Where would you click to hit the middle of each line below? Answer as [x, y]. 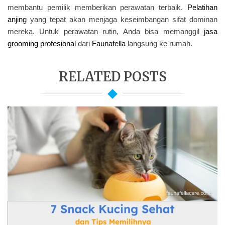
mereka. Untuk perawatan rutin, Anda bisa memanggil [106, 32]
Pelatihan [202, 8]
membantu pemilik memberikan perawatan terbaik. [97, 8]
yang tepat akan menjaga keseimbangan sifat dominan [122, 20]
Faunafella [109, 44]
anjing [17, 20]
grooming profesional [42, 44]
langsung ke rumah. [159, 44]
